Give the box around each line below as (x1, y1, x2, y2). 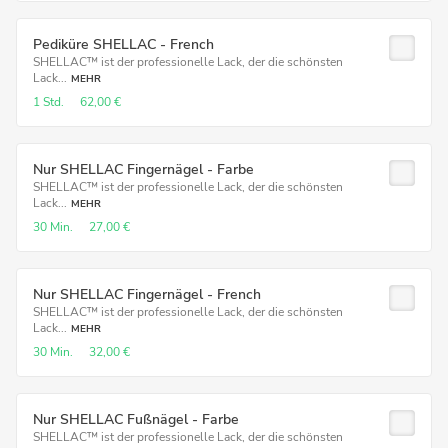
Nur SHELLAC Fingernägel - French (33, 285, 261, 304)
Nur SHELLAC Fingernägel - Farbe (33, 160, 254, 179)
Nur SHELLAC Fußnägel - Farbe (33, 410, 239, 429)
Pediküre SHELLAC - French (33, 35, 214, 54)
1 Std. (33, 94, 64, 110)
